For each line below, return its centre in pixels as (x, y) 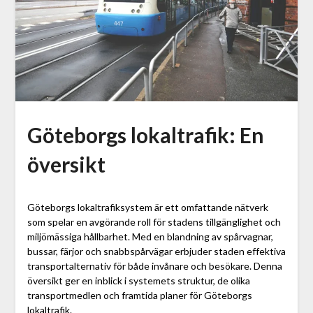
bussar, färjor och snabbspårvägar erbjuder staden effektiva (156, 252)
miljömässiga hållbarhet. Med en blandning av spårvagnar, (150, 237)
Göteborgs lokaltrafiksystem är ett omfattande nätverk (147, 208)
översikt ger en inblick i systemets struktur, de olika (138, 281)
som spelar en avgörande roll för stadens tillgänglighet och (154, 222)
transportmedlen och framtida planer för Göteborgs (139, 296)
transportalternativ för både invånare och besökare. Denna (154, 266)
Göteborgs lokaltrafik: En (145, 135)
